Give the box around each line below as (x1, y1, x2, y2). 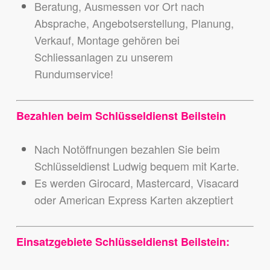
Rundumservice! (34, 66, 113, 82)
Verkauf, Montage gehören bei (34, 32, 180, 48)
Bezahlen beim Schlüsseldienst (16, 108, 181, 124)
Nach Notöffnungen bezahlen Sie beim (34, 141, 220, 157)
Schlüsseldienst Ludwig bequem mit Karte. (34, 158, 239, 174)
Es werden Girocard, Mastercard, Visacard (34, 175, 239, 191)
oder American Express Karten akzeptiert (34, 192, 233, 208)
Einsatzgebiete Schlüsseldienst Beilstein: (16, 234, 230, 250)
